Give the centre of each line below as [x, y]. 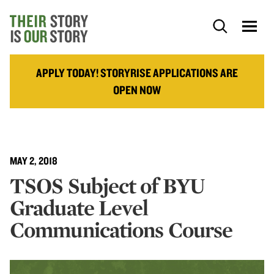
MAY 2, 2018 [34, 161]
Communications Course [121, 229]
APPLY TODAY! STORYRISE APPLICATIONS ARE [137, 73]
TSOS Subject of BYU [107, 185]
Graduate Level [79, 207]
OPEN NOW [137, 90]
